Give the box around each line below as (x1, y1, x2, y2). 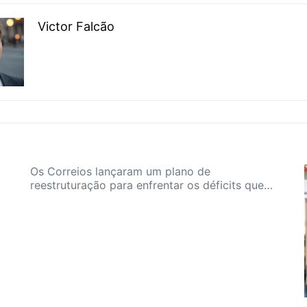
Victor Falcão (38, 19, 114, 34)
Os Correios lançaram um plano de (30, 164, 210, 178)
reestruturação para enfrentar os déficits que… (30, 178, 273, 192)
